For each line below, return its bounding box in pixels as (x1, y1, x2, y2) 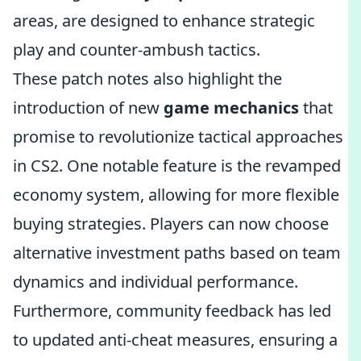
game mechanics (164, 97, 299, 118)
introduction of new (13, 97, 164, 118)
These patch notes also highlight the (13, 68, 282, 89)
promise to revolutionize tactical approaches (13, 126, 343, 147)
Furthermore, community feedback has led (13, 300, 331, 322)
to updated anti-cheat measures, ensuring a (13, 329, 338, 351)
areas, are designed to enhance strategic (13, 10, 315, 31)
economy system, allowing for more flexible (13, 184, 339, 205)
